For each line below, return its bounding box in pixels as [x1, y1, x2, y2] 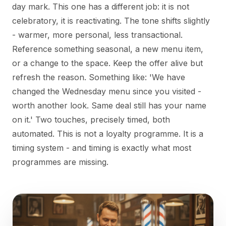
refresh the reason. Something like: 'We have [12, 72, 185, 82]
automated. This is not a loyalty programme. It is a [12, 129, 203, 139]
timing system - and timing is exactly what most [12, 143, 191, 153]
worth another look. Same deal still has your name [12, 100, 206, 110]
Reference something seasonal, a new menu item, [12, 44, 203, 54]
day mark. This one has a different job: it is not [12, 2, 189, 12]
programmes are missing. [12, 157, 108, 167]
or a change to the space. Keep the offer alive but [12, 58, 203, 68]
